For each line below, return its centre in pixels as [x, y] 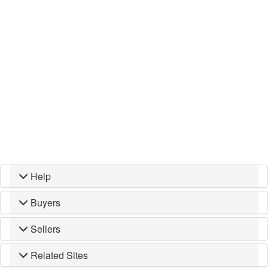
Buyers [45, 202]
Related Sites [59, 255]
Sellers [45, 229]
